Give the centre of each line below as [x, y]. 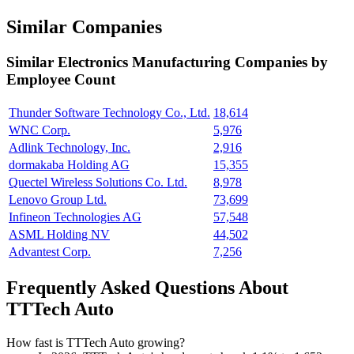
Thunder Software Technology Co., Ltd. [109, 113]
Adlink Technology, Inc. [70, 148]
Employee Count [61, 80]
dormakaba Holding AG [69, 165]
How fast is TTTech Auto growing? [96, 342]
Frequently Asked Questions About [147, 287]
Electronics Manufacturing [146, 62]
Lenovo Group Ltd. [58, 200]
